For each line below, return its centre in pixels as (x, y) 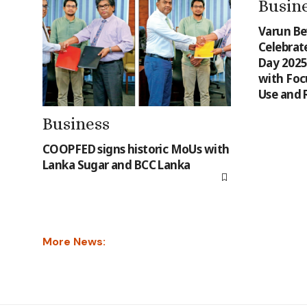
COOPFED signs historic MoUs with (136, 149)
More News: (74, 241)
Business (76, 123)
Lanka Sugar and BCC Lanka (116, 164)
